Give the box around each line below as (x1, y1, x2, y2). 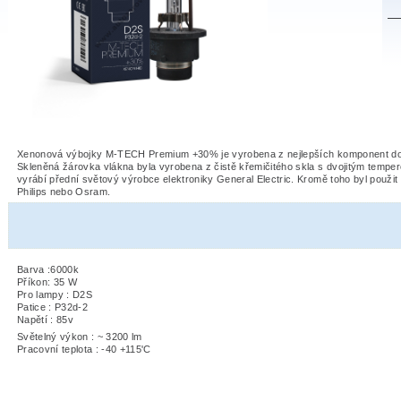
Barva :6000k (17, 264, 80, 276)
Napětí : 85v (17, 314, 74, 326)
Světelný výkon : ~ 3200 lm (17, 331, 142, 343)
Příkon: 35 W (17, 277, 78, 288)
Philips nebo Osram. (17, 186, 111, 198)
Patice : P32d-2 (17, 302, 89, 313)
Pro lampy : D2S (17, 289, 96, 301)
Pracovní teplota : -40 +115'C (17, 344, 151, 355)
